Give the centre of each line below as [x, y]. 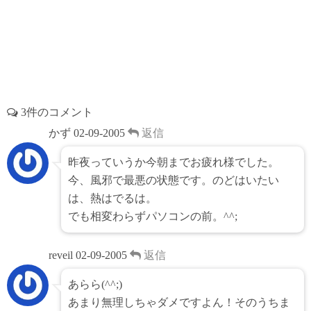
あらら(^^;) [95, 285]
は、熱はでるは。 [112, 199]
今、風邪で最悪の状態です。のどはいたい [174, 180]
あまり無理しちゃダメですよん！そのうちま [179, 303]
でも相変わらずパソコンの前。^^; [153, 217]
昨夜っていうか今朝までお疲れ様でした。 [174, 162]
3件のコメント [56, 112]
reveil [61, 255]
